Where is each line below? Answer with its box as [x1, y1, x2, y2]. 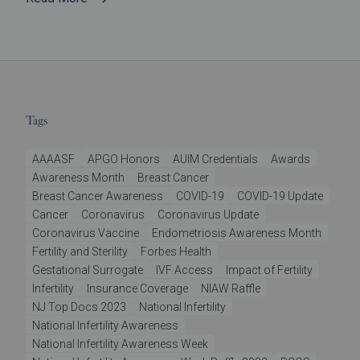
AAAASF [32, 153, 75, 166]
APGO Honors [88, 153, 160, 166]
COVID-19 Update [237, 190, 323, 203]
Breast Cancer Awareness [32, 190, 163, 203]
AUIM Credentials [173, 153, 258, 166]
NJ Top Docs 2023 [32, 301, 126, 314]
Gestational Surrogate [32, 264, 143, 277]
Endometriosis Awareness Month [152, 227, 321, 240]
